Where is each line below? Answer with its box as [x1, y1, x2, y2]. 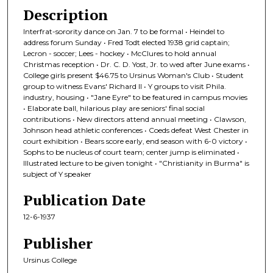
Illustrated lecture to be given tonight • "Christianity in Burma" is [23, 158, 249, 168]
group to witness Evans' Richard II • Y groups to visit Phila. [23, 81, 226, 91]
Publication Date [23, 190, 146, 210]
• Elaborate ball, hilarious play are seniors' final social [23, 103, 205, 113]
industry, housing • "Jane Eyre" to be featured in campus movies [23, 92, 247, 102]
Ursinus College [23, 255, 77, 264]
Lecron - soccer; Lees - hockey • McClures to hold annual [23, 48, 216, 58]
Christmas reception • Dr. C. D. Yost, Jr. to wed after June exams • [23, 59, 250, 69]
